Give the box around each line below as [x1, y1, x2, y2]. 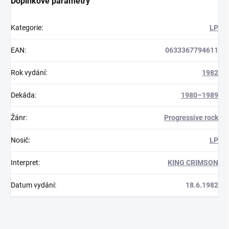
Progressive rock [164, 113, 218, 122]
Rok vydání [11, 68, 45, 77]
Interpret [11, 158, 38, 167]
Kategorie [11, 24, 41, 32]
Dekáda [11, 91, 35, 100]
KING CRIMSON [168, 158, 218, 167]
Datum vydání [11, 181, 55, 190]
